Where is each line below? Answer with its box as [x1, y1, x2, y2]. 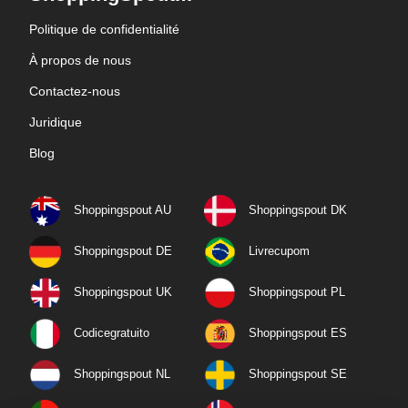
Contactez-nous [29, 83, 120, 98]
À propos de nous [29, 52, 131, 67]
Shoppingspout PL [249, 284, 345, 299]
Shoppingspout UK [74, 284, 172, 299]
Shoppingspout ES [249, 325, 347, 340]
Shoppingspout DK [249, 202, 347, 217]
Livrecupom [249, 243, 310, 258]
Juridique [29, 114, 82, 129]
